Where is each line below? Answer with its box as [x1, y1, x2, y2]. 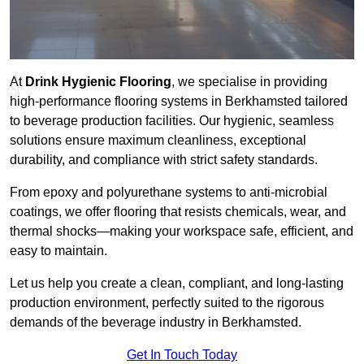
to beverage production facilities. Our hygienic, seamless [10, 114, 334, 128]
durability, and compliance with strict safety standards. [10, 153, 318, 167]
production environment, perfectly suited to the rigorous [10, 296, 324, 310]
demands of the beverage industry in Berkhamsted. [10, 315, 301, 330]
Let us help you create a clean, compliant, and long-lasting [10, 276, 344, 291]
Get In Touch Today [127, 348, 237, 362]
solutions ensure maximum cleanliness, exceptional [10, 133, 306, 148]
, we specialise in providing [171, 75, 327, 89]
